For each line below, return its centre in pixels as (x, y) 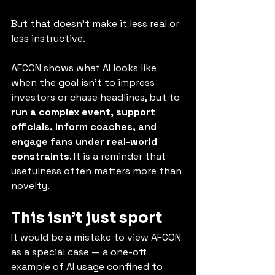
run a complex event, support (84, 112)
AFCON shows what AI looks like (85, 68)
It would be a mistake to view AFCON (97, 237)
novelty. (30, 186)
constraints (40, 156)
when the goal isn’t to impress (84, 83)
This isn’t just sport (87, 218)
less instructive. (48, 38)
